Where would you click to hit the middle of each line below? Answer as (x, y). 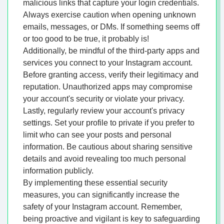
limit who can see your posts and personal (97, 135)
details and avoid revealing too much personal (104, 159)
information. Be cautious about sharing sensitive (108, 147)
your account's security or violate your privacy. (104, 99)
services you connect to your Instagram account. (108, 63)
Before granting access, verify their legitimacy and (111, 75)
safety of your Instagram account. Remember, (102, 207)
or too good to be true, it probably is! (86, 39)
